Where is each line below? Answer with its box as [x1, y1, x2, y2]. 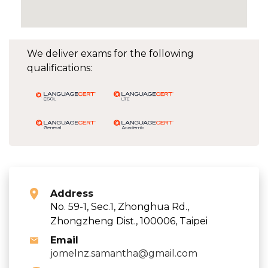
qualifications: [27, 62, 92, 74]
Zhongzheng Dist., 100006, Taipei [50, 215, 208, 227]
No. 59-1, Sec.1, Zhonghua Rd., [50, 200, 189, 212]
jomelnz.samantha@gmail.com [50, 247, 197, 259]
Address [50, 187, 93, 199]
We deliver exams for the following [27, 47, 194, 59]
